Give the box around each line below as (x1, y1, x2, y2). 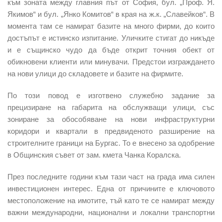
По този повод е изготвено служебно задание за (7, 91, 215, 100)
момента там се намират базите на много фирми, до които (7, 21, 215, 30)
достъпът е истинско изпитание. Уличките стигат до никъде (7, 33, 215, 42)
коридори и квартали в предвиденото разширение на (7, 126, 215, 135)
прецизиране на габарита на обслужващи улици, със (7, 103, 215, 111)
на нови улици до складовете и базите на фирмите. (7, 69, 183, 78)
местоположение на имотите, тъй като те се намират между (7, 196, 215, 205)
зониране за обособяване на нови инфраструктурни (7, 114, 215, 123)
